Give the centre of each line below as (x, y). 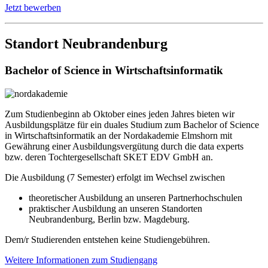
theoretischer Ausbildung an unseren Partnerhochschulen (135, 197)
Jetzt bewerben (33, 8)
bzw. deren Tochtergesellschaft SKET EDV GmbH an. (109, 157)
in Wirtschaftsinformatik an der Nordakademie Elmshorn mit (118, 135)
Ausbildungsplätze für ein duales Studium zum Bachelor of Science (132, 124)
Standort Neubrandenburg (86, 44)
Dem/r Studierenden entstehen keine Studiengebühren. (107, 239)
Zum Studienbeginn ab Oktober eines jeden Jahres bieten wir (120, 114)
